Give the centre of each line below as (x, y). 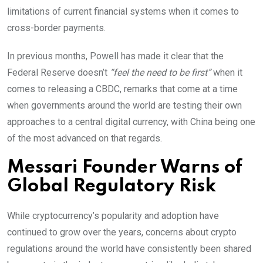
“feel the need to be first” (160, 72)
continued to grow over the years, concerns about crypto (122, 232)
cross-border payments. (56, 28)
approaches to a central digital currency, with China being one (131, 122)
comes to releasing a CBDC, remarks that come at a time (122, 89)
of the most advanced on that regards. (85, 138)
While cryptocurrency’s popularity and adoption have (113, 215)
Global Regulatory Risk (112, 186)
